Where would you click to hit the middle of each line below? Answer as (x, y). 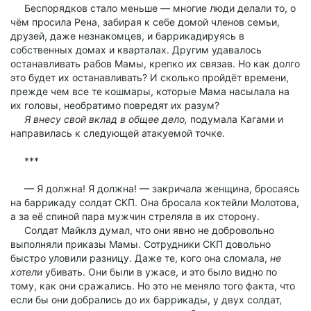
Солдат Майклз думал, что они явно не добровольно (142, 230)
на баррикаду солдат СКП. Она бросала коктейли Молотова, (155, 202)
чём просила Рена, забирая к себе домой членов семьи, (145, 22)
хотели (26, 272)
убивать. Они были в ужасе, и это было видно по (160, 272)
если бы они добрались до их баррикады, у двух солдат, (146, 300)
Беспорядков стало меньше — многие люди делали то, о (153, 8)
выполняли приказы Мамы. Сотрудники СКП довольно (141, 244)
